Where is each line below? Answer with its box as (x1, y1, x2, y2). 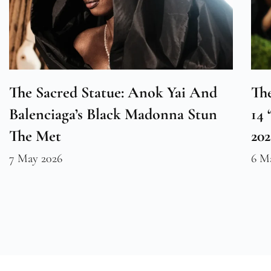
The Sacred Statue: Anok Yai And (9, 83, 217, 102)
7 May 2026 (9, 151, 62, 166)
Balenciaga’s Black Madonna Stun (9, 105, 217, 124)
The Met (9, 126, 61, 146)
